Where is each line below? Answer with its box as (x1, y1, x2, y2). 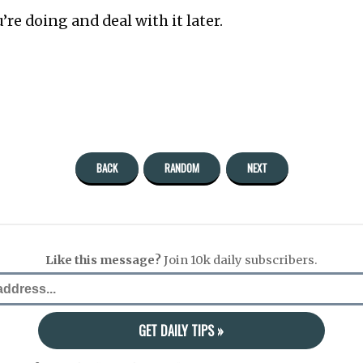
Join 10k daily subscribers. (161, 253, 318, 268)
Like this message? (45, 253, 161, 268)
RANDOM (164, 160, 199, 177)
